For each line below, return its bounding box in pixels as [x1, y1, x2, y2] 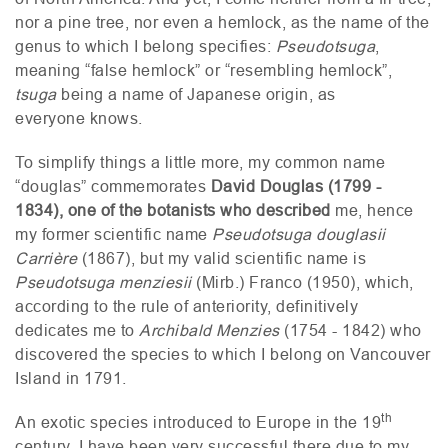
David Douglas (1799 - [210, 176, 381, 195]
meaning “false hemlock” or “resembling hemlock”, [15, 60, 392, 79]
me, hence [330, 200, 414, 219]
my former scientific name [15, 224, 212, 243]
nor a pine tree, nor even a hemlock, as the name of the [15, 12, 430, 31]
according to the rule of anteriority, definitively [15, 296, 358, 315]
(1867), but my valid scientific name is [81, 248, 366, 267]
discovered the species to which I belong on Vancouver [15, 344, 431, 363]
